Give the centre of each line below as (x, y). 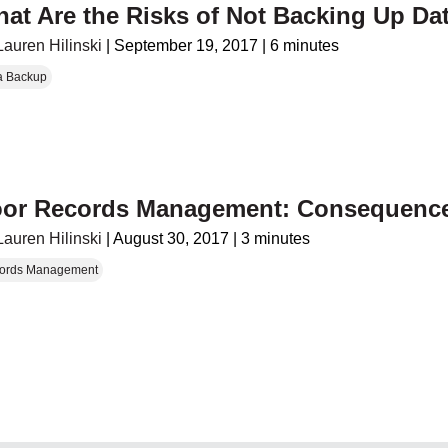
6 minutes (305, 45)
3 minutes (276, 239)
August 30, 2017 (171, 239)
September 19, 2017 (186, 45)
